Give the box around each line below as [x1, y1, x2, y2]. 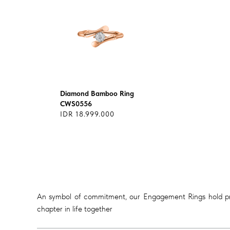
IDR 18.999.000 [60, 110, 114, 118]
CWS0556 [60, 100, 92, 108]
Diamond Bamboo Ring [60, 89, 134, 98]
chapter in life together [37, 204, 112, 214]
